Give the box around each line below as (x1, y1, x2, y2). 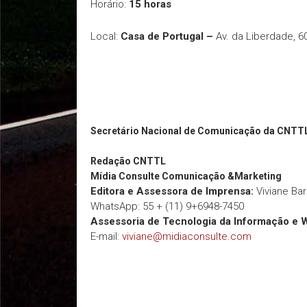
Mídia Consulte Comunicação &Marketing (90, 171, 284, 182)
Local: (90, 30, 121, 42)
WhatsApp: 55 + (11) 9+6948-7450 (90, 200, 244, 212)
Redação (90, 156, 131, 167)
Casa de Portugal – (121, 30, 213, 42)
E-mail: (90, 230, 122, 243)
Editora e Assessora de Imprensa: (90, 185, 254, 197)
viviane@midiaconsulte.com (122, 230, 251, 243)
